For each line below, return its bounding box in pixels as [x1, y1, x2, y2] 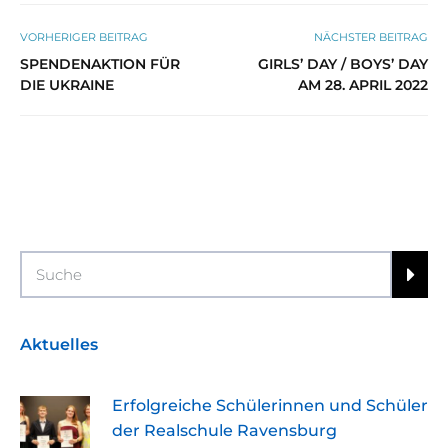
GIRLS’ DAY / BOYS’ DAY [258, 54, 428, 73]
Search [19, 253, 74, 273]
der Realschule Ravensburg [112, 421, 337, 441]
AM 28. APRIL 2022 [298, 75, 428, 94]
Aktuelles [20, 335, 98, 355]
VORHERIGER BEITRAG [20, 29, 148, 44]
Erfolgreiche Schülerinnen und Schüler [112, 396, 428, 416]
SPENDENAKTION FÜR [20, 54, 180, 73]
